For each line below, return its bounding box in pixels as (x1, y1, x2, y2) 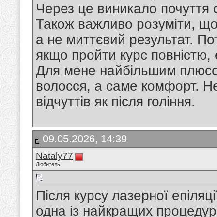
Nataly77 (36, 151, 73, 161)
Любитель (36, 161, 60, 167)
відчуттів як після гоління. (36, 94, 195, 109)
